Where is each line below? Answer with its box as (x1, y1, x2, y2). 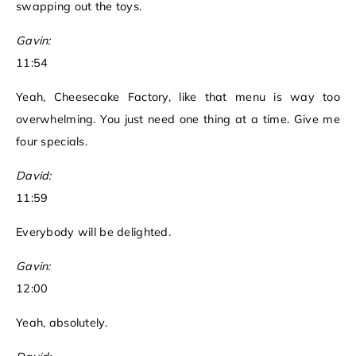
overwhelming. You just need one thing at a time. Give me (16, 112, 340, 127)
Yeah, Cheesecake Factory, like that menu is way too (16, 90, 340, 105)
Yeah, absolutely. (16, 315, 107, 331)
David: (16, 168, 52, 184)
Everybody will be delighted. (16, 225, 172, 240)
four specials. (16, 134, 88, 149)
